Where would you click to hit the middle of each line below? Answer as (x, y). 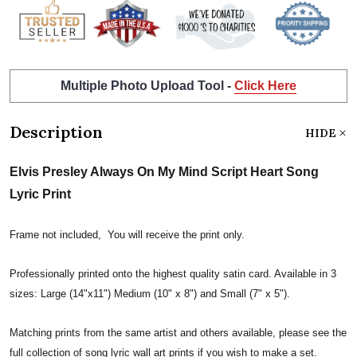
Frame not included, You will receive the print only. (127, 234)
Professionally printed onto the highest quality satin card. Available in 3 (173, 273)
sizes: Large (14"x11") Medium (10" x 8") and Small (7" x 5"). (150, 293)
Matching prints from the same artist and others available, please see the (178, 332)
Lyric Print (40, 194)
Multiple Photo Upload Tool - (147, 85)
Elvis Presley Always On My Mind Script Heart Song (164, 171)
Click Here (265, 85)
